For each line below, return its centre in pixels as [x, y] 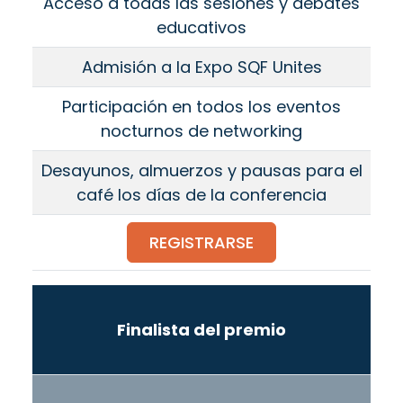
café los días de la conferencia [201, 195]
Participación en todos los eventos [201, 107]
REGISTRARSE [201, 243]
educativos [201, 28]
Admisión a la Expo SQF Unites [201, 67]
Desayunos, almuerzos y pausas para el [201, 171]
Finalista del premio [201, 330]
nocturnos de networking [201, 131]
